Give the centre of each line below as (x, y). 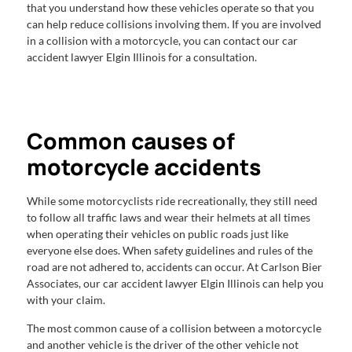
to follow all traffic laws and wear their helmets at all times (169, 218)
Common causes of (131, 141)
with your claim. (67, 300)
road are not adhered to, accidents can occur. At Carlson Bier (174, 267)
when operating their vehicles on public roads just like (158, 234)
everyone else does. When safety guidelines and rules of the (170, 251)
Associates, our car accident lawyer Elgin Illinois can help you (175, 284)
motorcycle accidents (144, 167)
